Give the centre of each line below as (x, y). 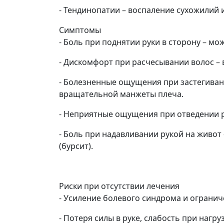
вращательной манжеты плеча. (121, 94)
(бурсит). (76, 146)
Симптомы (80, 30)
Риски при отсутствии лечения (119, 186)
